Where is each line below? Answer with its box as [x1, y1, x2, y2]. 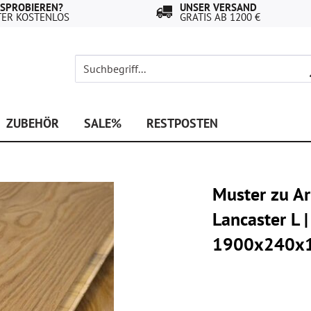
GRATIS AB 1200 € [180, 10, 260, 24]
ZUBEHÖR [6, 115, 59, 131]
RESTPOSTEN [146, 115, 218, 131]
